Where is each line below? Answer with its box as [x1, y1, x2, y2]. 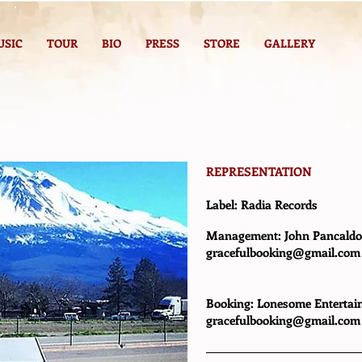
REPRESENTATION [206, 163, 312, 179]
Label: [206, 196, 241, 213]
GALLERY [264, 36, 315, 51]
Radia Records [241, 196, 318, 213]
